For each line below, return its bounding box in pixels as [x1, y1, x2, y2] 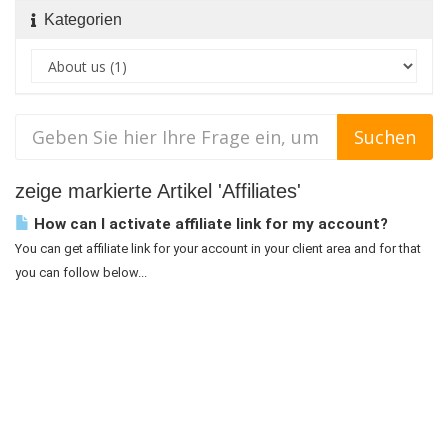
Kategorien [36, 11, 122, 28]
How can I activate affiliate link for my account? [30, 215, 388, 233]
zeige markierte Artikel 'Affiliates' [15, 180, 301, 202]
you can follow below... [15, 265, 147, 280]
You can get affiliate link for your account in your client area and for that [15, 241, 421, 256]
